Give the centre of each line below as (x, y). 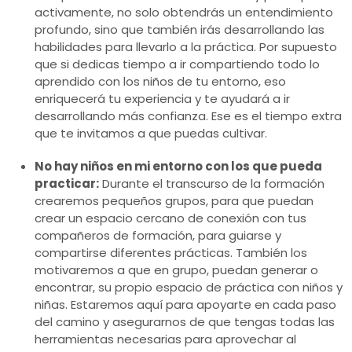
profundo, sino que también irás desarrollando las (180, 29)
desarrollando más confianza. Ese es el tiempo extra (188, 115)
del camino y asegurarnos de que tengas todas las (185, 321)
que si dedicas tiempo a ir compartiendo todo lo (177, 64)
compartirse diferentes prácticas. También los (171, 252)
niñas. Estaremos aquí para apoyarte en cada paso (185, 304)
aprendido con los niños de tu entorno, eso (160, 81)
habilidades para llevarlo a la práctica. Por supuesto (186, 46)
